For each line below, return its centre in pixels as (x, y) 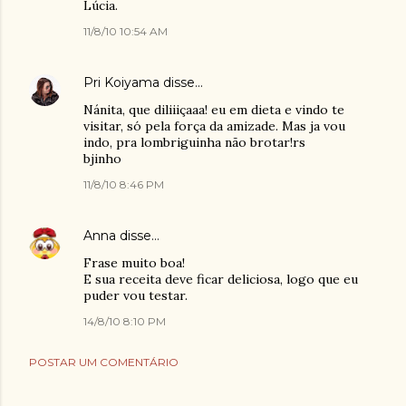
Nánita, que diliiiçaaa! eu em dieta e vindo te (214, 110)
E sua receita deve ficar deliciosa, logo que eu (221, 279)
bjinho (102, 159)
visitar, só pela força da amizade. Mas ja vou (214, 126)
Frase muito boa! (134, 263)
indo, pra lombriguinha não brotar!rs (194, 142)
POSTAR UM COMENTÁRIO (104, 362)
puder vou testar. (135, 295)
